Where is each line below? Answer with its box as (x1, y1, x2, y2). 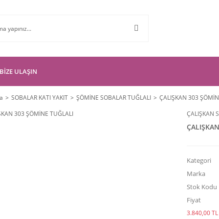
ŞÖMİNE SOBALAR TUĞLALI (76, 93, 151, 102)
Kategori (186, 156, 211, 165)
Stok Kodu (186, 182, 217, 191)
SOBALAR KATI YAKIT (11, 93, 68, 102)
